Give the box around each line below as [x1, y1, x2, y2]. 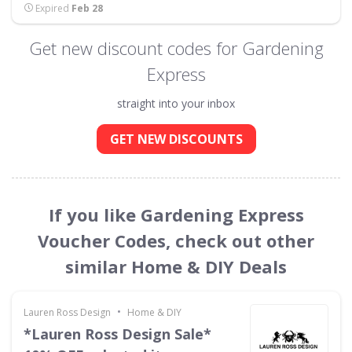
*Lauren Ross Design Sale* [24, 324, 211, 343]
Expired [33, 2, 71, 15]
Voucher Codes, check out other [38, 229, 314, 252]
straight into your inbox [117, 96, 235, 111]
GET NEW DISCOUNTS [109, 130, 243, 148]
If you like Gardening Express [48, 203, 304, 226]
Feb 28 [71, 2, 103, 15]
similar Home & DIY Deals [65, 255, 287, 278]
